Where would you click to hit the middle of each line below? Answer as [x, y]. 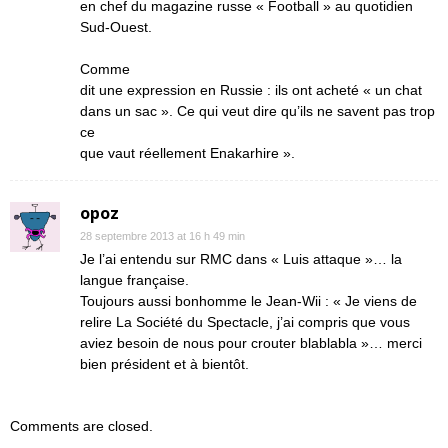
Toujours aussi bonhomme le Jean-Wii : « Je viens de [248, 301]
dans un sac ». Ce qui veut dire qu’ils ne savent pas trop [257, 111]
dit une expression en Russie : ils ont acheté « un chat [251, 90]
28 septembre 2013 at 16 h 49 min [162, 236]
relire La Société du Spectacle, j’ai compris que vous [245, 322]
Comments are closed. [81, 426]
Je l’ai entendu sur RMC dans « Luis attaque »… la [241, 259]
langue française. [134, 280]
